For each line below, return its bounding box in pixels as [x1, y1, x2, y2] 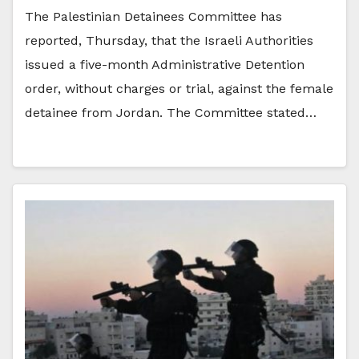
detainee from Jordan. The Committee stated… [25, 104, 317, 120]
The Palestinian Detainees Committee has [25, 8, 282, 24]
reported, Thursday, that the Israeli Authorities [25, 32, 313, 48]
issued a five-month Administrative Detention [25, 56, 305, 72]
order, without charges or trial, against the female [25, 80, 333, 96]
